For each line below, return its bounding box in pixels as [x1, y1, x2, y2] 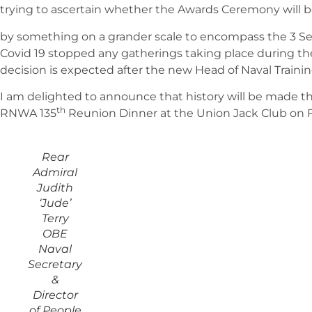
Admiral [33, 166, 77, 180]
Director [32, 288, 78, 302]
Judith [37, 181, 73, 195]
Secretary [28, 258, 82, 272]
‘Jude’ [39, 196, 71, 210]
